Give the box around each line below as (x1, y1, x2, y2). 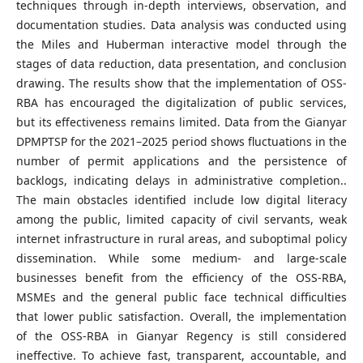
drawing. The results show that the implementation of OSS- (15, 75, 348, 92)
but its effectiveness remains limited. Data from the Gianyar (15, 114, 348, 130)
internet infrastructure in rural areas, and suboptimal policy (15, 231, 348, 247)
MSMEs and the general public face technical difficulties (15, 289, 348, 305)
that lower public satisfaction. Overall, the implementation (15, 309, 348, 325)
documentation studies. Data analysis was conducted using (15, 17, 348, 33)
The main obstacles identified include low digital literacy (15, 192, 348, 208)
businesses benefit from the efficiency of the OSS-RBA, (15, 270, 348, 286)
